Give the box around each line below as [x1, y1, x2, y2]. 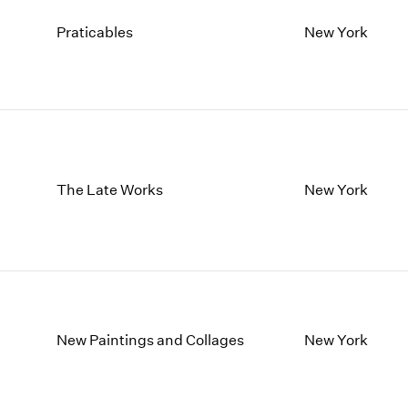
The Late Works [56, 181, 164, 199]
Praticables [56, 23, 134, 41]
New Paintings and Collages [56, 331, 245, 349]
